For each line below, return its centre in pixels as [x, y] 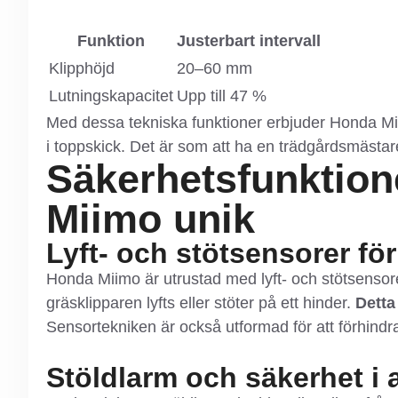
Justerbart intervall [249, 40]
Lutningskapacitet [111, 96]
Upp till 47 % [222, 96]
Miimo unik [151, 219]
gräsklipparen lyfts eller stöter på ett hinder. [201, 302]
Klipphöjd [82, 68]
